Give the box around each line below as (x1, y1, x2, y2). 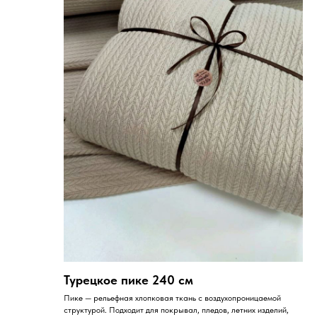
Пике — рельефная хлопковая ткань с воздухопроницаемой (64, 292, 281, 303)
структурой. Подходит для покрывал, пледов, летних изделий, (64, 304, 289, 315)
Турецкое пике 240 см (64, 272, 193, 287)
